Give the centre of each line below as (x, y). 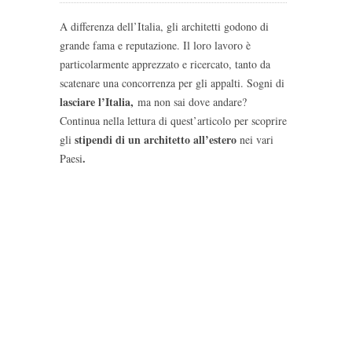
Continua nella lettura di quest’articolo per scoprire (173, 120)
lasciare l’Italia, (99, 101)
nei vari (255, 139)
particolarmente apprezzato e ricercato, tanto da (165, 64)
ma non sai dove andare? (192, 101)
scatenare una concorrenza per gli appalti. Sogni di (172, 82)
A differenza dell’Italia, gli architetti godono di (164, 26)
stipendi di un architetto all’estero (156, 139)
